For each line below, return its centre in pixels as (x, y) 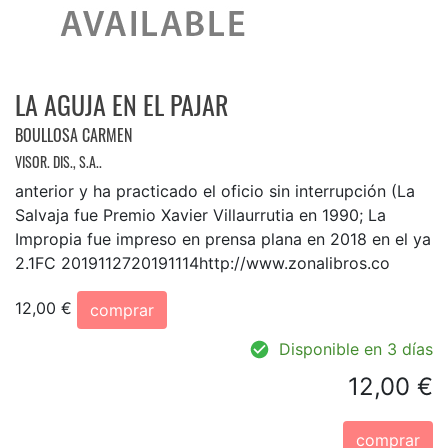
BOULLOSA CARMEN (73, 134)
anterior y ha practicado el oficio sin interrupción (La (215, 190)
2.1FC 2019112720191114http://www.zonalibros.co (202, 262)
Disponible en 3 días (356, 348)
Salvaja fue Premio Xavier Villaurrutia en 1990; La (200, 214)
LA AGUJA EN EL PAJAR (122, 104)
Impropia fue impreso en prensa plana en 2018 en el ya (223, 238)
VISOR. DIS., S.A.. (58, 161)
